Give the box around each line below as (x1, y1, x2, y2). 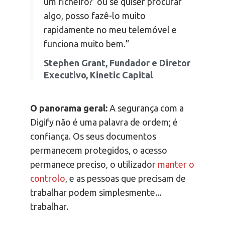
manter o (158, 159, 194, 170)
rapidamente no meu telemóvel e (44, 25, 177, 35)
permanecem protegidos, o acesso (30, 145, 167, 156)
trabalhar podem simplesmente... (30, 187, 161, 198)
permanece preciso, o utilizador (30, 159, 158, 170)
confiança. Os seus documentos (30, 131, 156, 142)
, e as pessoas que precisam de (65, 173, 186, 184)
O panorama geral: (30, 103, 107, 114)
